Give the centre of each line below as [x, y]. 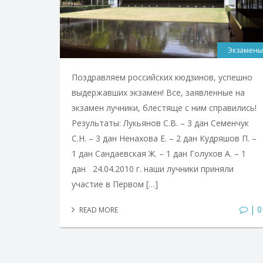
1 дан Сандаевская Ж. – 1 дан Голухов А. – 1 [159, 153]
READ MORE [98, 210]
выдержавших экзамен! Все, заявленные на [158, 92]
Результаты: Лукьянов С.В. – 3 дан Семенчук [160, 123]
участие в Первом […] [115, 184]
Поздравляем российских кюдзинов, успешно [162, 77]
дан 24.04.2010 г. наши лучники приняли [153, 168]
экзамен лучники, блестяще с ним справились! [164, 107]
